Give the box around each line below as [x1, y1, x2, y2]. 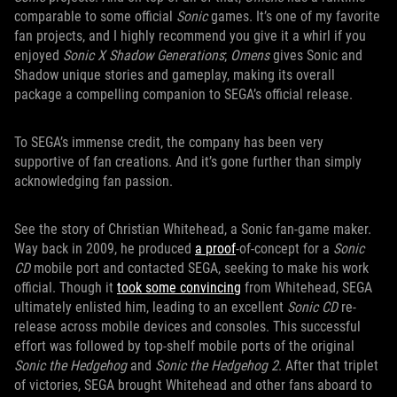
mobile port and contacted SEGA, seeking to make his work [30, 260, 369, 276]
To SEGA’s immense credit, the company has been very [14, 134, 323, 151]
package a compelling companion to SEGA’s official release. [14, 86, 353, 103]
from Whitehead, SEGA [241, 279, 372, 296]
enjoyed [14, 47, 63, 64]
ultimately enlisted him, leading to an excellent [14, 299, 287, 315]
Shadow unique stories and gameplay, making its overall [14, 66, 335, 83]
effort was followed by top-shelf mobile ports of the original [14, 338, 354, 354]
